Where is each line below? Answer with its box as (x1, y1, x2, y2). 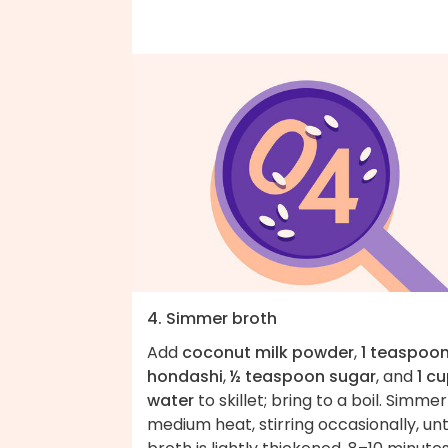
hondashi (147, 365, 223, 389)
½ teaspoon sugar (230, 365, 376, 389)
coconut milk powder (182, 341, 354, 365)
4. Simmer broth (147, 307, 277, 331)
